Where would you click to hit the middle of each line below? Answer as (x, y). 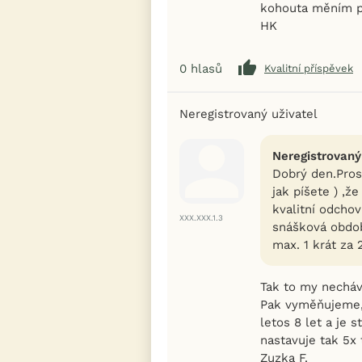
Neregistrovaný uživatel (248, 114)
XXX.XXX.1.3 (201, 217)
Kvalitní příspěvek (309, 69)
